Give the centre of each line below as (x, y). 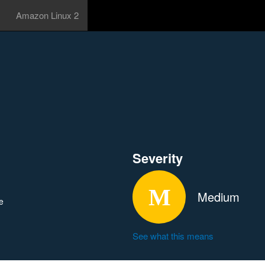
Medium (219, 197)
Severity (158, 158)
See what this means (173, 236)
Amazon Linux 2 (47, 15)
